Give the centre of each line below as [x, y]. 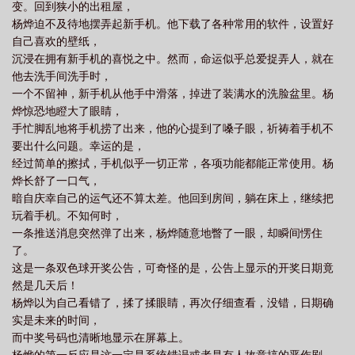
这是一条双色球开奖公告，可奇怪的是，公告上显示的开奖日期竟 [173, 268]
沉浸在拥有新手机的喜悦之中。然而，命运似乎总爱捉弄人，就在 [173, 59]
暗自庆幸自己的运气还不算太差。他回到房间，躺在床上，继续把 [173, 198]
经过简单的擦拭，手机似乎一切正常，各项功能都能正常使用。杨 [173, 163]
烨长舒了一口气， [56, 181]
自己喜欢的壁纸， [56, 41]
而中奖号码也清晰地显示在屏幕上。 [101, 338]
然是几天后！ [45, 285]
